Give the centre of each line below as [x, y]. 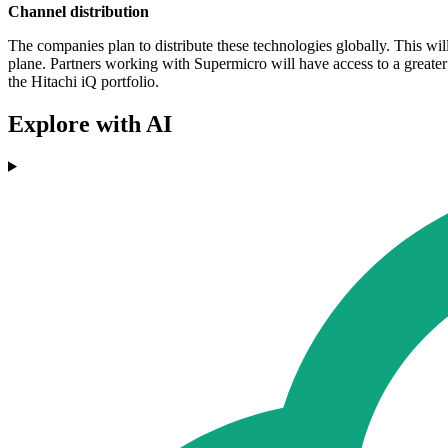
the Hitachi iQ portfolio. [83, 82]
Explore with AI [90, 123]
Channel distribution [78, 12]
